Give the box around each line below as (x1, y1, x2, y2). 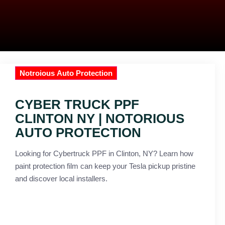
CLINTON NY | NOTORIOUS (15, 111, 184, 126)
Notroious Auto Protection (20, 69, 113, 77)
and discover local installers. (15, 174, 107, 183)
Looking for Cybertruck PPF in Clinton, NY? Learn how (15, 149, 193, 158)
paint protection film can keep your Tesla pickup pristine (15, 162, 195, 170)
